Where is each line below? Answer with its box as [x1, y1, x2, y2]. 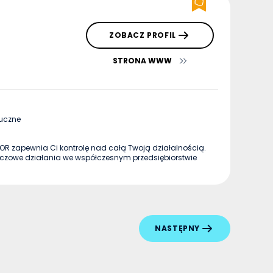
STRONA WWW [113, 55, 172, 66]
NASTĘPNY [155, 223, 200, 234]
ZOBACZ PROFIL [109, 30, 176, 41]
